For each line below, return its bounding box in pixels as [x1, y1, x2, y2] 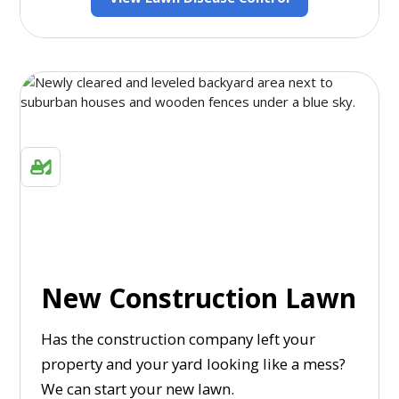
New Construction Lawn [40, 280, 356, 317]
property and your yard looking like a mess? [40, 354, 346, 375]
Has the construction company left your [40, 329, 315, 350]
